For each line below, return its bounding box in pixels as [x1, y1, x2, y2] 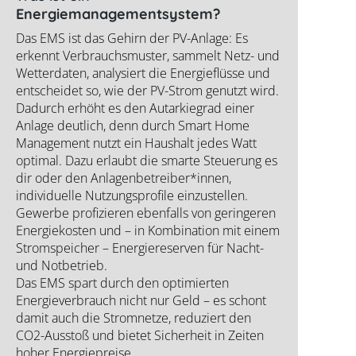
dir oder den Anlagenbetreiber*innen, [16, 169, 231, 188]
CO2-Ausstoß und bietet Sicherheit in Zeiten [16, 327, 264, 345]
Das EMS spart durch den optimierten [16, 274, 229, 292]
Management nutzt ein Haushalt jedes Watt [16, 134, 257, 153]
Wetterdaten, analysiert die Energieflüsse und [16, 64, 270, 83]
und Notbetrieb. [16, 257, 107, 275]
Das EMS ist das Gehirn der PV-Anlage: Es [16, 29, 248, 48]
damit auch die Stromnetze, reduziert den [16, 309, 251, 327]
